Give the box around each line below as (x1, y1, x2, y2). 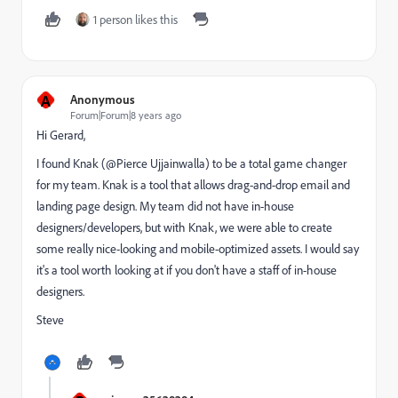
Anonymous (70, 92, 135, 107)
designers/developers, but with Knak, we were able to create (36, 219, 332, 235)
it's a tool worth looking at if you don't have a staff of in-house (36, 262, 337, 278)
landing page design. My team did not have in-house (36, 198, 294, 214)
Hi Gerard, (36, 127, 85, 143)
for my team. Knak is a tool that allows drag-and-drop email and (36, 177, 350, 193)
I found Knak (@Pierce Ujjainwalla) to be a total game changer (36, 155, 346, 171)
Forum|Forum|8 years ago (70, 108, 181, 122)
